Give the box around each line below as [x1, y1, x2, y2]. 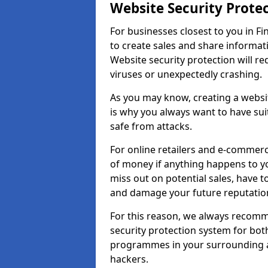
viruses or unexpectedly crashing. [110, 68, 262, 81]
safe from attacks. [110, 120, 194, 133]
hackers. [110, 252, 151, 266]
